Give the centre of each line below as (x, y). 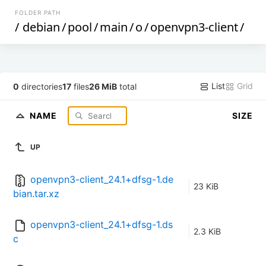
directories (41, 86)
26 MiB (103, 86)
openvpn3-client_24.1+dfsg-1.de (102, 180)
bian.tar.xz (36, 194)
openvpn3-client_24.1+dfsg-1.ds (102, 225)
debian (42, 27)
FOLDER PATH (38, 12)
